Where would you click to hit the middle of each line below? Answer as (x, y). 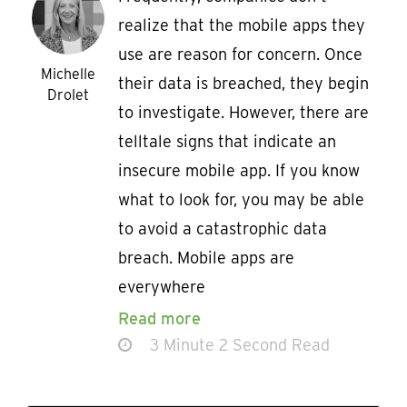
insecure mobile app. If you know (239, 171)
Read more (159, 319)
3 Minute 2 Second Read (238, 345)
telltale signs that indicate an (227, 142)
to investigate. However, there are (243, 113)
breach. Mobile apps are (206, 258)
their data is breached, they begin (243, 84)
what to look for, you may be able (241, 200)
